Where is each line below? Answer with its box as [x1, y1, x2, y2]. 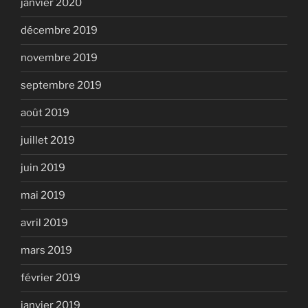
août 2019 [21, 107, 69, 119]
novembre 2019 [21, 52, 98, 64]
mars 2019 [21, 244, 72, 256]
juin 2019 [21, 162, 65, 174]
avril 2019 [21, 217, 68, 229]
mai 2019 [21, 189, 65, 201]
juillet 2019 [21, 134, 75, 146]
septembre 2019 [21, 79, 102, 91]
